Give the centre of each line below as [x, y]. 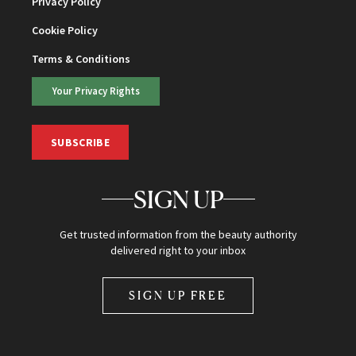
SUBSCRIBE [81, 142]
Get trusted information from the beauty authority [178, 234]
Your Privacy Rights [96, 91]
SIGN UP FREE [178, 295]
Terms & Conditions [81, 59]
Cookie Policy [65, 31]
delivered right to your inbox [178, 250]
